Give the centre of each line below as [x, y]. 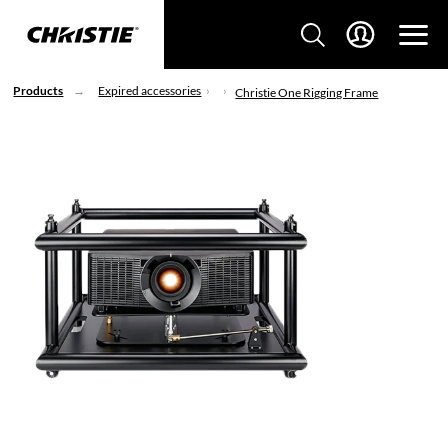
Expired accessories [150, 90]
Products [38, 90]
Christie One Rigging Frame [307, 92]
